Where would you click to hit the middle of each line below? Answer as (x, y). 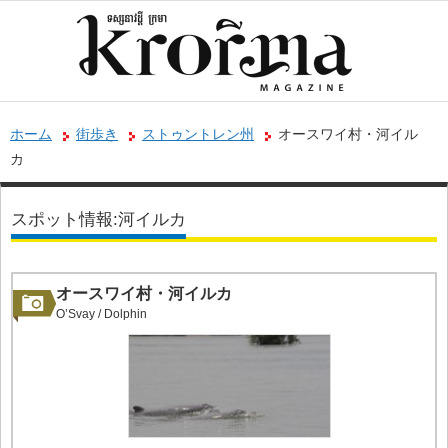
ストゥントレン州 (198, 134)
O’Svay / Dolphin (101, 314)
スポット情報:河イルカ (98, 219)
